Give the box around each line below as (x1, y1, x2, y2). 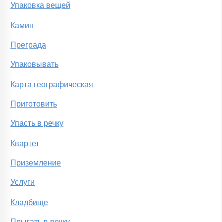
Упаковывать (10, 60, 58, 69)
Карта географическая (10, 80, 93, 89)
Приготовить (10, 100, 57, 109)
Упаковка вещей (10, 1, 70, 10)
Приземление (10, 159, 61, 167)
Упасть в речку (10, 119, 63, 128)
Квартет (10, 139, 39, 148)
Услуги (10, 178, 35, 187)
